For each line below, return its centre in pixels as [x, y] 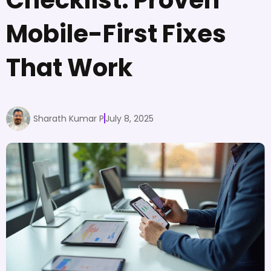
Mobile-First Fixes [116, 34]
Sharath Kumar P [69, 118]
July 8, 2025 [129, 118]
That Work [69, 67]
